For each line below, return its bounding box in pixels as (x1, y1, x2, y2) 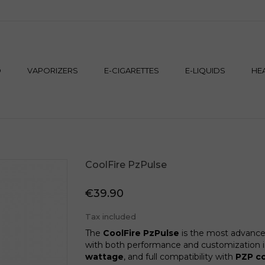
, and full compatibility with (124, 251, 235, 262)
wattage (85, 251, 124, 262)
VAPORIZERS (27, 65, 78, 75)
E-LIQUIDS (185, 65, 225, 75)
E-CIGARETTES (104, 65, 159, 75)
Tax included (85, 212, 136, 221)
